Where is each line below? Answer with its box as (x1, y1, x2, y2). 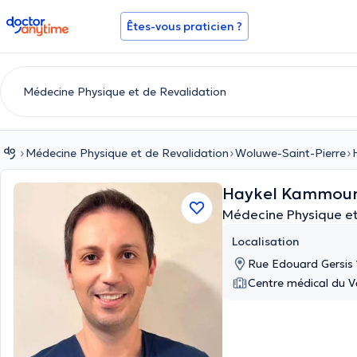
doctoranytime (6, 14, 96, 30)
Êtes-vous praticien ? (127, 19, 242, 33)
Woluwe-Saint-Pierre (235, 146, 346, 160)
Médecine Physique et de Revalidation (25, 146, 229, 160)
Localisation (232, 234, 300, 249)
